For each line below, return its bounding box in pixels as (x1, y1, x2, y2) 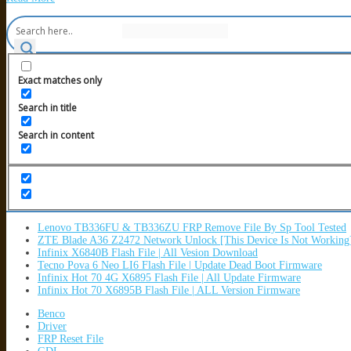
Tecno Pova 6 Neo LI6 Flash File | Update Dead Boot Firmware (38, 259, 322, 271)
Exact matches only (17, 74, 102, 88)
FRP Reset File (38, 332, 103, 345)
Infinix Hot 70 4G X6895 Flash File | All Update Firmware (38, 271, 301, 284)
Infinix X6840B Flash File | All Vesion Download (38, 246, 258, 259)
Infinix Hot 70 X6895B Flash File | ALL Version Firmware (38, 284, 300, 296)
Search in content (17, 128, 94, 143)
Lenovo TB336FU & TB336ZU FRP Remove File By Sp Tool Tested (38, 221, 346, 233)
